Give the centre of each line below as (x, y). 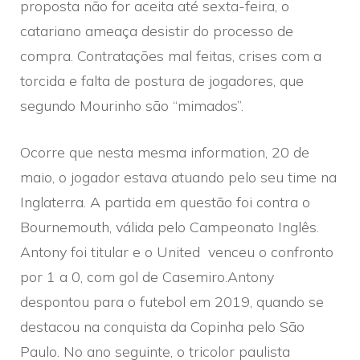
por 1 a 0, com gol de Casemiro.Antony (147, 276)
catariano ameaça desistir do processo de (157, 31)
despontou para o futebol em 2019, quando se (172, 301)
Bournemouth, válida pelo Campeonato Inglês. (170, 227)
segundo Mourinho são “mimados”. (132, 105)
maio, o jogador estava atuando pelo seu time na (178, 177)
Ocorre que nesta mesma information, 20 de (165, 152)
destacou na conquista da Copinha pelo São (162, 326)
